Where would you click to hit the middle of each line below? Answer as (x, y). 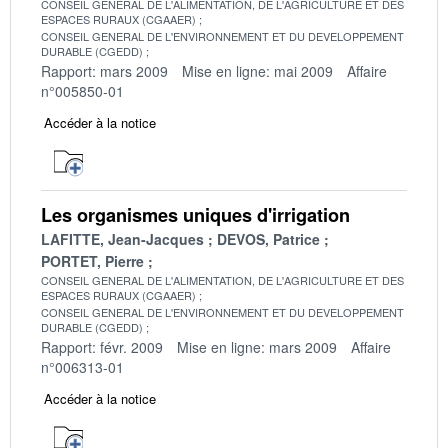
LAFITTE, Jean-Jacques (122, 238)
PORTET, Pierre (92, 260)
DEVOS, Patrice (268, 238)
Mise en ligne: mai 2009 (257, 70)
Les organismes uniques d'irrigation (195, 214)
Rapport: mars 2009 (104, 70)
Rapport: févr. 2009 (102, 346)
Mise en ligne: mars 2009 (257, 346)
